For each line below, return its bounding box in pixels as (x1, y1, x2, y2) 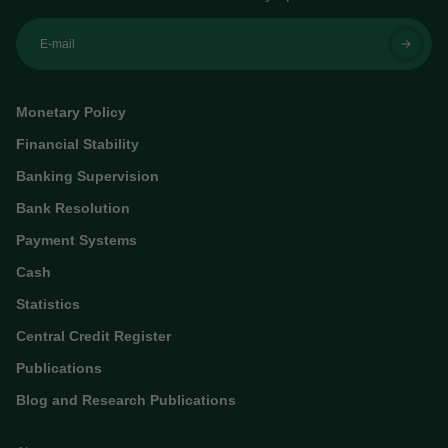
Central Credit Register (16, 328, 171, 345)
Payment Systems (16, 232, 137, 249)
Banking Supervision (16, 168, 159, 185)
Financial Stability (16, 136, 139, 153)
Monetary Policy (16, 104, 126, 121)
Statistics (16, 296, 80, 313)
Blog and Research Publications (16, 392, 236, 409)
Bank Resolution (16, 200, 130, 217)
